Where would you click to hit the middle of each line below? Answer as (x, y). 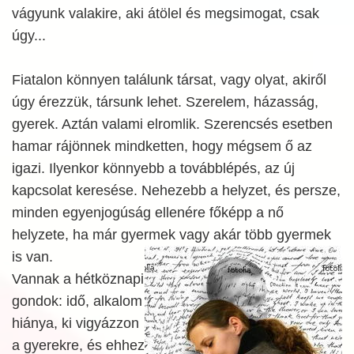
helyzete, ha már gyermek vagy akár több (144, 235)
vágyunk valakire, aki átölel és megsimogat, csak (166, 13)
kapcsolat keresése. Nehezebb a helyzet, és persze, (176, 190)
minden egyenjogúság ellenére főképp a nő (148, 213)
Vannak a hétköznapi (78, 279)
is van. (32, 257)
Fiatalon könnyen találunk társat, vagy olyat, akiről (169, 80)
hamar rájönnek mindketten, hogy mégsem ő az (162, 146)
